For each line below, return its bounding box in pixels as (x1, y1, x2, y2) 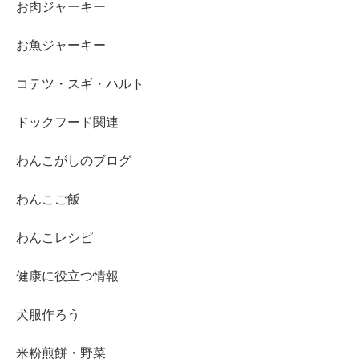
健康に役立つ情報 (16, 269, 119, 284)
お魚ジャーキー (16, 38, 106, 53)
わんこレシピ (16, 231, 93, 245)
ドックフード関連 (16, 115, 119, 130)
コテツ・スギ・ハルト (16, 77, 144, 91)
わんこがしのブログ (16, 154, 131, 168)
